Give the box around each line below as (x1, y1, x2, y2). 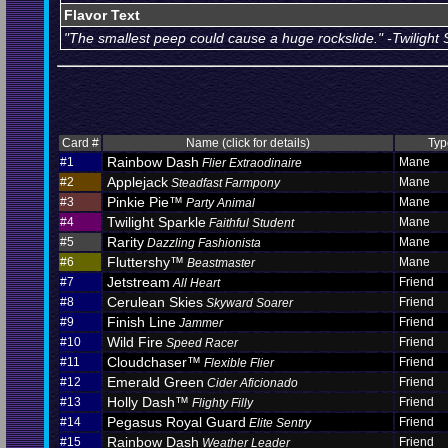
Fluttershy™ (107, 254, 184, 270)
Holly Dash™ (107, 394, 189, 410)
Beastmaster (187, 256, 255, 270)
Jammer (179, 316, 223, 330)
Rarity (107, 234, 144, 250)
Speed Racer (166, 336, 238, 350)
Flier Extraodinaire (202, 156, 302, 170)
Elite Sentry (249, 416, 311, 430)
